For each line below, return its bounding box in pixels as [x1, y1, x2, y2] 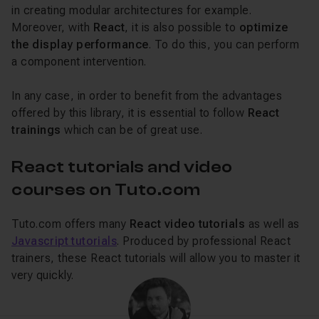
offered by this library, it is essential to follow [11, 106, 248, 120]
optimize [239, 21, 288, 34]
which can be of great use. [61, 123, 202, 137]
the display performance [11, 38, 149, 51]
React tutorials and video [11, 157, 233, 177]
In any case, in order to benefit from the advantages [11, 89, 282, 103]
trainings [11, 123, 61, 137]
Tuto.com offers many [11, 217, 130, 231]
